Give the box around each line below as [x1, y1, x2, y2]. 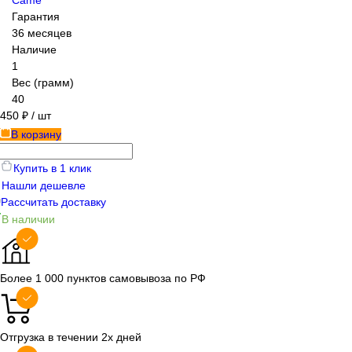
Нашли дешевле [2, 178, 86, 192]
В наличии [2, 212, 55, 225]
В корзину [11, 127, 61, 141]
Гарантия [12, 9, 60, 23]
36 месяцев [12, 26, 71, 39]
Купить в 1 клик [13, 161, 91, 174]
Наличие [12, 42, 57, 56]
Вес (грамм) [12, 75, 74, 89]
